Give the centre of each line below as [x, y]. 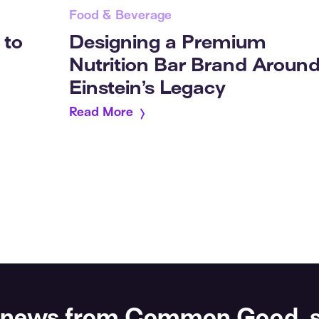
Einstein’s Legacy [147, 90]
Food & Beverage [120, 17]
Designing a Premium [168, 44]
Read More [105, 114]
